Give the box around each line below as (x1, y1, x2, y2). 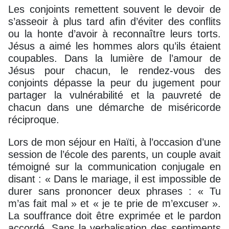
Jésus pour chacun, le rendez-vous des (8, 64, 221, 76)
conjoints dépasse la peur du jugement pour (8, 77, 221, 88)
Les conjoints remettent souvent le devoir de (8, 3, 221, 15)
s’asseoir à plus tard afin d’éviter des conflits (8, 15, 221, 27)
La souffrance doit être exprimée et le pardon (8, 210, 221, 221)
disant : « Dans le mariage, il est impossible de (8, 173, 221, 185)
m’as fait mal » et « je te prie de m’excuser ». (8, 197, 221, 209)
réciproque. (8, 113, 59, 125)
